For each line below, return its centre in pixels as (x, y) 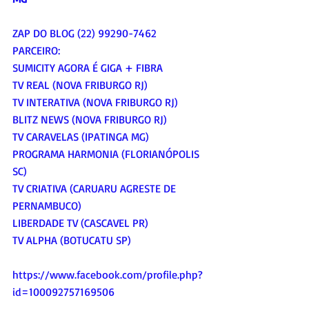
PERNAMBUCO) (47, 206)
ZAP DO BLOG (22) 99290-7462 (84, 33)
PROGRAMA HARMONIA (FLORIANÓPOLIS (107, 154)
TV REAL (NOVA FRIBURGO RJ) (80, 85)
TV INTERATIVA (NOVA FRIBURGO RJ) (95, 102)
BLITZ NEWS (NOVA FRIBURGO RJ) (90, 120)
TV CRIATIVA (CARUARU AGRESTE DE (96, 189)
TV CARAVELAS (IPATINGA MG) (81, 137)
